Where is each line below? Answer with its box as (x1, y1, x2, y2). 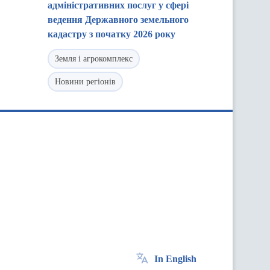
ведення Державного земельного (48, 14, 189, 25)
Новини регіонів (55, 77, 116, 86)
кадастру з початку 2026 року (48, 29, 175, 39)
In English (154, 254, 196, 264)
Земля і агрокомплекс (55, 54, 133, 63)
